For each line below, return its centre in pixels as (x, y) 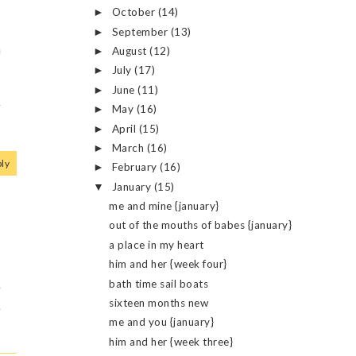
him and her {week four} (168, 264)
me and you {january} (162, 322)
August (131, 51)
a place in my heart (157, 244)
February (136, 167)
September (141, 31)
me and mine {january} (164, 206)
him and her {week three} (171, 341)
